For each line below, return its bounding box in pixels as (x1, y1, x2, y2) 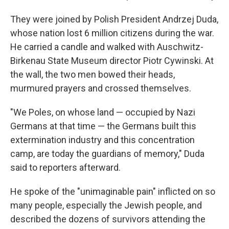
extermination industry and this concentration (10, 134, 195, 145)
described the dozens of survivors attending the (10, 214, 205, 224)
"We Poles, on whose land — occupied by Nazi (10, 107, 195, 118)
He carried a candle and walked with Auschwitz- (10, 41, 203, 52)
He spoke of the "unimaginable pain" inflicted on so (10, 186, 215, 197)
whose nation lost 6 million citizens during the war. (10, 28, 214, 38)
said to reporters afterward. (10, 162, 121, 173)
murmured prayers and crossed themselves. (10, 83, 191, 94)
